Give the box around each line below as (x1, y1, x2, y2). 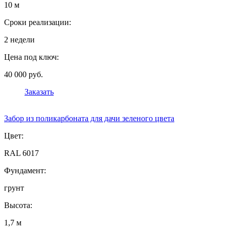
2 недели (4, 35, 35, 44)
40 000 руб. (4, 70, 43, 79)
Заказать (25, 87, 54, 97)
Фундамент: (4, 166, 46, 175)
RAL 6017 (4, 149, 39, 158)
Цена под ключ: (4, 53, 59, 62)
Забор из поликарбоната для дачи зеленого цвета (4, 114, 174, 123)
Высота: (4, 201, 32, 210)
